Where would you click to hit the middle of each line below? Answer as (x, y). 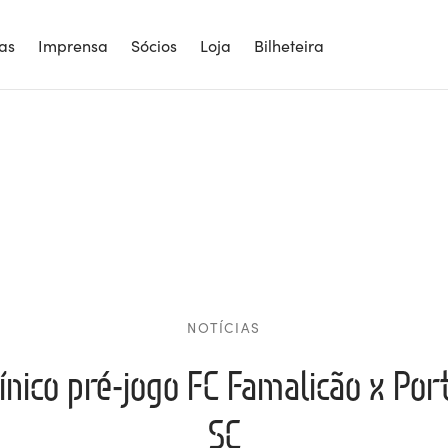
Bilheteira (289, 44)
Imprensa (73, 44)
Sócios (154, 44)
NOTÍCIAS (224, 327)
